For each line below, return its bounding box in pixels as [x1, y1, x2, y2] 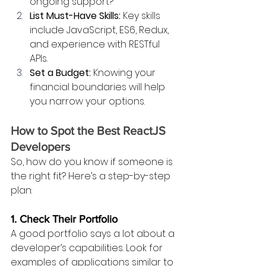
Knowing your [91, 65, 158, 80]
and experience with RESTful [30, 37, 162, 51]
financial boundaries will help [30, 80, 167, 94]
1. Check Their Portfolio [11, 213, 118, 225]
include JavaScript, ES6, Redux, [30, 23, 171, 37]
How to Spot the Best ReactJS [11, 123, 169, 137]
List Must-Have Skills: [30, 8, 121, 23]
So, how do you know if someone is [11, 154, 175, 169]
